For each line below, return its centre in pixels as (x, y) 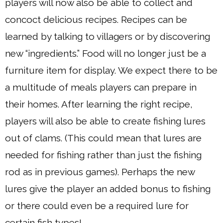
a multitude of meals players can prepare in (101, 87)
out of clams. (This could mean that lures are (103, 138)
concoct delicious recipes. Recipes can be (96, 19)
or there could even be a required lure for (97, 206)
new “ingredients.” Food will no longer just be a (106, 53)
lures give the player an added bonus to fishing (108, 189)
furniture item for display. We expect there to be (111, 70)
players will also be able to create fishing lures (105, 121)
